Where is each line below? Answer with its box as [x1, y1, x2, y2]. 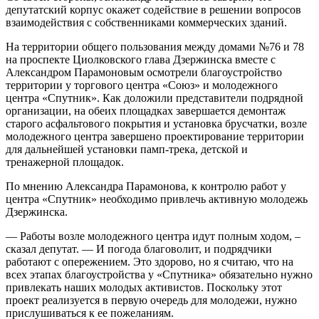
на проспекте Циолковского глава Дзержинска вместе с [6, 53, 276, 66]
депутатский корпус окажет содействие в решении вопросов [6, 4, 301, 16]
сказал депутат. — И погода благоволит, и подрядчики [6, 243, 272, 256]
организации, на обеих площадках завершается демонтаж [6, 105, 286, 117]
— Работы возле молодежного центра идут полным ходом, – [6, 230, 300, 243]
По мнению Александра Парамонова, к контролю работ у [6, 180, 286, 193]
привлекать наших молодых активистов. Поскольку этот [6, 281, 282, 294]
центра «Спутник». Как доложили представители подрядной [6, 92, 303, 105]
